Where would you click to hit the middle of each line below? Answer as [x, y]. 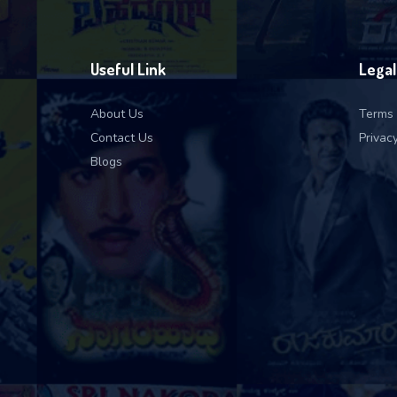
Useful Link [128, 69]
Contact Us [122, 138]
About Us [117, 114]
